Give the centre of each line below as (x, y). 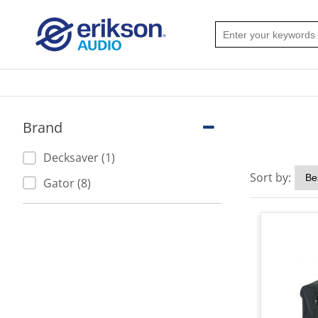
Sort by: (270, 177)
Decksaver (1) (79, 158)
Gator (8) (67, 183)
